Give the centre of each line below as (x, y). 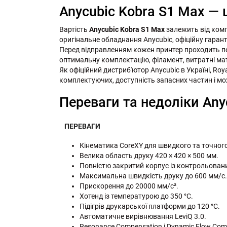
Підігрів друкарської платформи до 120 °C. (150, 206)
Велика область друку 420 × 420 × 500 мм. (149, 156)
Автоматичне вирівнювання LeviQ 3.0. (143, 217)
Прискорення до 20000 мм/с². (129, 186)
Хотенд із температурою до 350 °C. (136, 196)
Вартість (74, 30)
